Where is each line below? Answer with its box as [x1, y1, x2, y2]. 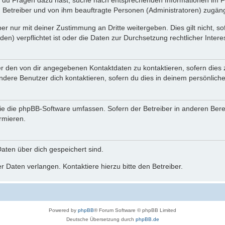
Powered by [49, 207, 78, 213]
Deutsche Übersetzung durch [66, 216, 136, 222]
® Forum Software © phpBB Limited [94, 207, 176, 213]
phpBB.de [135, 216, 159, 222]
